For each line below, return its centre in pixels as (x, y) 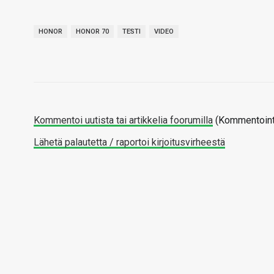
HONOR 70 (92, 31)
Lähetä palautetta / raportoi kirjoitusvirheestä (129, 142)
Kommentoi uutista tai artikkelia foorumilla (123, 120)
